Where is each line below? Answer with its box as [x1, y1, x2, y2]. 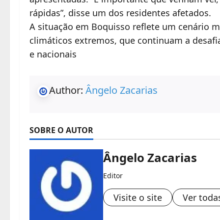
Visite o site [113, 191, 162, 203]
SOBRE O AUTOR [29, 124, 93, 136]
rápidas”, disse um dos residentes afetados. [29, 6, 211, 19]
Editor [103, 170, 123, 180]
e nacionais [29, 48, 77, 60]
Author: [49, 83, 85, 97]
